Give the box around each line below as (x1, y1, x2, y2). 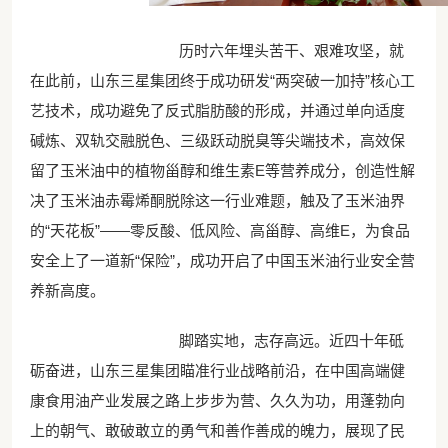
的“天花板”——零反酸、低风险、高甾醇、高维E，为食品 (29, 221, 410, 239)
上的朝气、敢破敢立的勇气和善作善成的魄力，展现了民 (29, 421, 405, 439)
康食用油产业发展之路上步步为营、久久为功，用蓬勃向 (29, 391, 405, 409)
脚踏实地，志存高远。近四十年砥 (148, 331, 404, 349)
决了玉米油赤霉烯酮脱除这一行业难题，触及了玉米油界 (29, 191, 405, 209)
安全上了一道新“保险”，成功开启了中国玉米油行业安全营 (29, 251, 415, 269)
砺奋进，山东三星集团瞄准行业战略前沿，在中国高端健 (29, 361, 405, 379)
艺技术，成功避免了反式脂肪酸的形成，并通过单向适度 (29, 101, 405, 119)
